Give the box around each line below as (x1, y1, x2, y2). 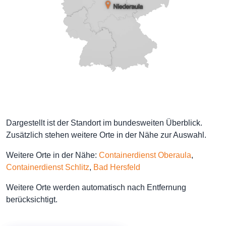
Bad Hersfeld (93, 163, 140, 172)
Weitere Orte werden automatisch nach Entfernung (6, 183, 186, 192)
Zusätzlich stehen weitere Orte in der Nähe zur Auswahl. (6, 131, 206, 139)
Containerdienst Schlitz (6, 163, 89, 172)
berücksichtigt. (6, 195, 58, 204)
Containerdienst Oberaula (99, 151, 191, 159)
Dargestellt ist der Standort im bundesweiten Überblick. (6, 119, 202, 127)
